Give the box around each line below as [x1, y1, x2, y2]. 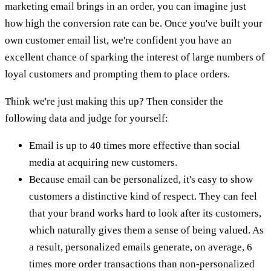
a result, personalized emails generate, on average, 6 [29, 241, 252, 253]
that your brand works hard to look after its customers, [29, 207, 261, 219]
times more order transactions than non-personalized [29, 258, 255, 270]
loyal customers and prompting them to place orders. [5, 68, 230, 80]
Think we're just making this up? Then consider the [5, 95, 223, 107]
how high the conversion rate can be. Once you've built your [5, 17, 263, 29]
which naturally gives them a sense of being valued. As [29, 224, 264, 236]
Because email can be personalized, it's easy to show [29, 173, 253, 185]
